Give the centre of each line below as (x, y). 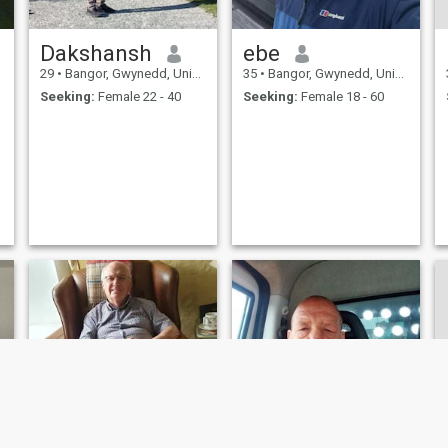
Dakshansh (95, 53)
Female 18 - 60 (340, 96)
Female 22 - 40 (137, 96)
